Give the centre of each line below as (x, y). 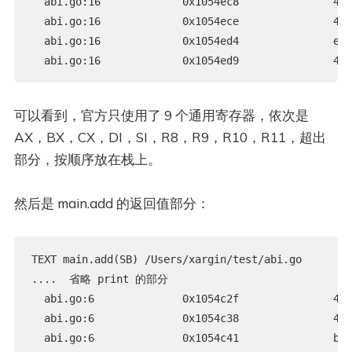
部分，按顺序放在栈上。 (87, 159)
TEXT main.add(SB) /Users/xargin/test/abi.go (166, 260)
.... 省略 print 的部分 (99, 279)
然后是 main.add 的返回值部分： (112, 203)
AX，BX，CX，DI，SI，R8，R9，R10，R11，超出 (170, 137)
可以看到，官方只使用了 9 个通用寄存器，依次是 (161, 115)
